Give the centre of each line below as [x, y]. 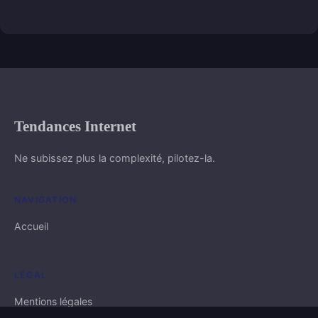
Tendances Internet [75, 126]
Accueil [31, 226]
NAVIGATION [46, 199]
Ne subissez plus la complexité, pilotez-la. [115, 158]
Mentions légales [53, 301]
